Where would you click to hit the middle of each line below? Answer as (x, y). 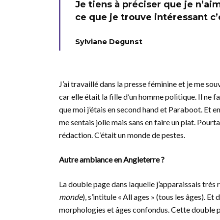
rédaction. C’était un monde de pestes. (122, 135)
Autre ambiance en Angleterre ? (112, 159)
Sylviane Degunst (109, 42)
